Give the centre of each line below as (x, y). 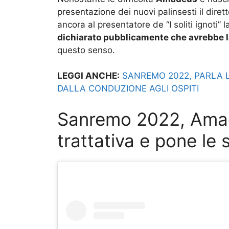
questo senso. (86, 50)
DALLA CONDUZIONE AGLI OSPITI (128, 89)
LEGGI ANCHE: (88, 76)
